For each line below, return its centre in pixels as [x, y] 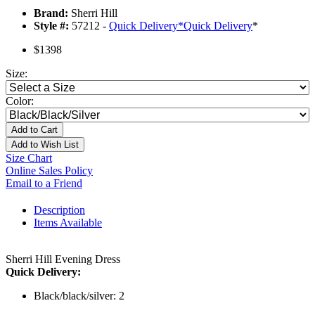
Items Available [68, 223]
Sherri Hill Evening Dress [63, 259]
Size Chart [29, 158]
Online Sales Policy [49, 171]
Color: [20, 101]
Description [59, 210]
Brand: [51, 13]
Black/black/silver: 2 [79, 296]
